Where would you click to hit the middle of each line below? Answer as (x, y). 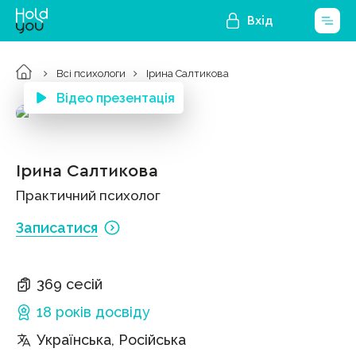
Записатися (57, 228)
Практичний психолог (88, 195)
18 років (64, 312)
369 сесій (70, 284)
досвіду (123, 312)
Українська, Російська (111, 340)
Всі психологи (91, 73)
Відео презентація (115, 98)
